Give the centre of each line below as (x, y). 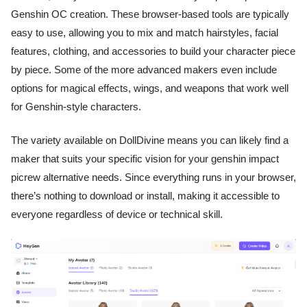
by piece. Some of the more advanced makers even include (144, 70)
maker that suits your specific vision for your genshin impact (145, 159)
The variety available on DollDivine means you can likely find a (150, 140)
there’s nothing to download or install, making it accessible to (145, 196)
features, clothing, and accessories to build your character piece (153, 51)
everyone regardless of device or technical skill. (117, 214)
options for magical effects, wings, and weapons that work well (150, 88)
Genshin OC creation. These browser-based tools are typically (150, 14)
